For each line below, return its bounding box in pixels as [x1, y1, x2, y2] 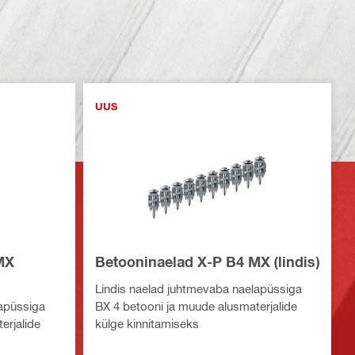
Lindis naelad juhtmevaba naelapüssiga [94, 281, 302, 296]
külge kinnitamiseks [94, 316, 199, 330]
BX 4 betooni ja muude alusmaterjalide [94, 299, 297, 313]
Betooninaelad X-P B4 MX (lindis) [94, 253, 319, 270]
